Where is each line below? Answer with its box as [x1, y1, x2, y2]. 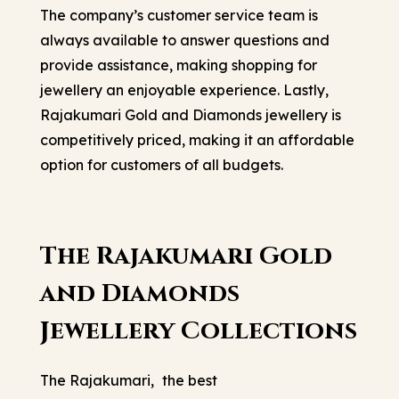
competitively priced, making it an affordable [40, 130, 354, 149]
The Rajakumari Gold [40, 239, 332, 273]
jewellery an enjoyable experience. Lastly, [40, 80, 329, 99]
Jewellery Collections [40, 313, 357, 347]
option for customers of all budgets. [40, 155, 283, 174]
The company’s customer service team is [40, 5, 318, 24]
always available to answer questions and [40, 30, 330, 49]
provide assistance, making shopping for [40, 55, 317, 74]
